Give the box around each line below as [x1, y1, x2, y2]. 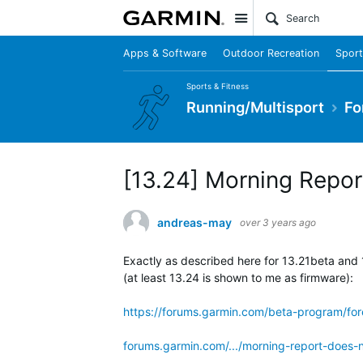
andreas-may [157, 216, 232, 229]
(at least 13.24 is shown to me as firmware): [123, 271, 353, 284]
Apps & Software [123, 47, 207, 59]
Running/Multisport [186, 97, 324, 116]
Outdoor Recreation [223, 47, 319, 59]
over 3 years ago [240, 216, 316, 228]
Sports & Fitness [186, 81, 249, 91]
